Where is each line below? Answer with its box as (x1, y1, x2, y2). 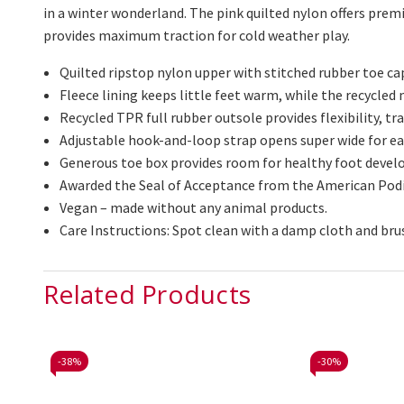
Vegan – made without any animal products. (60, 198, 328, 217)
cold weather (239, 26, 319, 45)
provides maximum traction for (43, 26, 239, 45)
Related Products (43, 277, 251, 312)
